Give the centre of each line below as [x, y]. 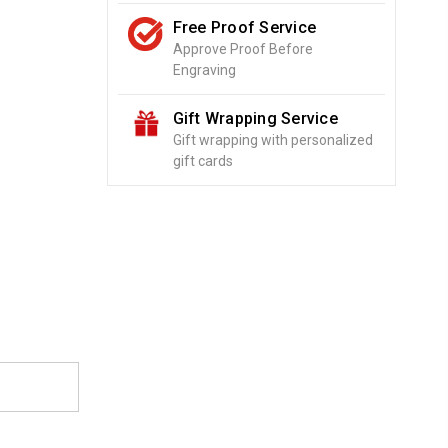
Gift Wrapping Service [255, 118]
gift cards [202, 161]
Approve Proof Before [242, 49]
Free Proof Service [244, 27]
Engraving [204, 70]
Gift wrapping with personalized [272, 140]
